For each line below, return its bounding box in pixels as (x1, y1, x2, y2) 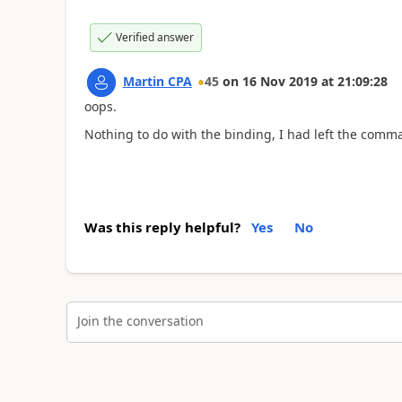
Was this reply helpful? (83, 218, 240, 236)
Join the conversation (76, 311, 204, 329)
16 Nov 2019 (241, 73, 318, 90)
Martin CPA (122, 73, 192, 90)
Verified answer (115, 30, 194, 45)
